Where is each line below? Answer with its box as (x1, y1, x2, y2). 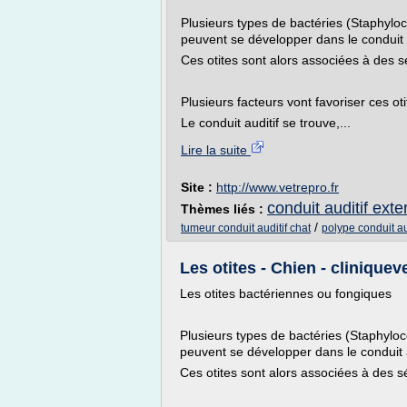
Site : (181, 180, 216, 194)
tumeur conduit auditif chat (181, 222, 311, 234)
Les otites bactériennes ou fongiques (180, 286, 392, 301)
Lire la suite (181, 143, 251, 157)
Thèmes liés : (181, 202, 267, 216)
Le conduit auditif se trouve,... (181, 115, 351, 130)
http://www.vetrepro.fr (216, 180, 339, 194)
